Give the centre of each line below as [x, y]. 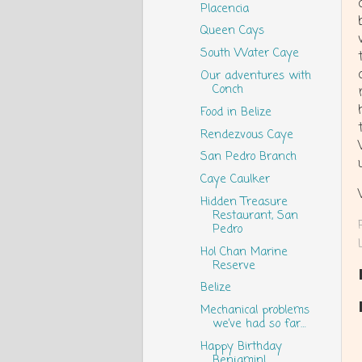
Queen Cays [232, 31]
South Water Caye [249, 54]
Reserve [234, 265]
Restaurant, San [255, 215]
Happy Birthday [241, 347]
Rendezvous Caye [246, 135]
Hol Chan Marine [244, 252]
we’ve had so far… [259, 324]
